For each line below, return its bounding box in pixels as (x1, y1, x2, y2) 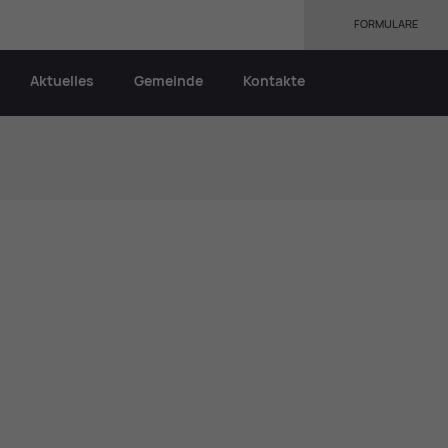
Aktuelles (30, 72, 94, 90)
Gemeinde (134, 72, 203, 90)
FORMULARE (354, 17, 418, 31)
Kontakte (243, 72, 305, 90)
